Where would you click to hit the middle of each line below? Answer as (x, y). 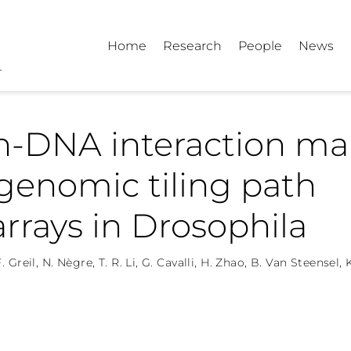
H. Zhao (223, 262)
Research (193, 45)
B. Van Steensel (295, 262)
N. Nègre (67, 262)
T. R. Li (117, 262)
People (261, 45)
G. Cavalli (168, 262)
